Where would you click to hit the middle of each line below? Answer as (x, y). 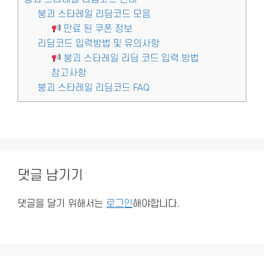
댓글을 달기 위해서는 (62, 204)
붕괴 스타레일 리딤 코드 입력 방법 (130, 59)
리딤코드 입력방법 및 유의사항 (98, 44)
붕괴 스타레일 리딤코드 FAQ (93, 88)
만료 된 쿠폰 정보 (97, 29)
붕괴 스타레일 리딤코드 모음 (94, 14)
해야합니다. (156, 204)
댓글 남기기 (50, 175)
